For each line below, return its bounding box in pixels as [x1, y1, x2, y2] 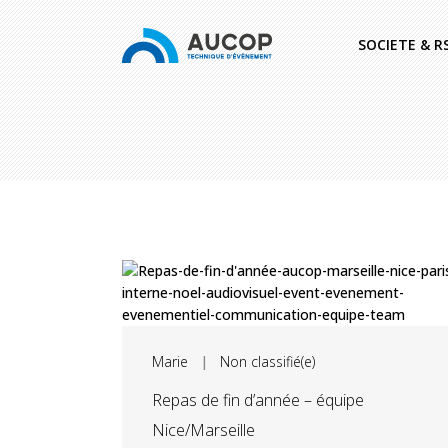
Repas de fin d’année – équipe [152, 389, 364, 411]
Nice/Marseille [152, 419, 255, 441]
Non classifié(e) [220, 352, 315, 371]
